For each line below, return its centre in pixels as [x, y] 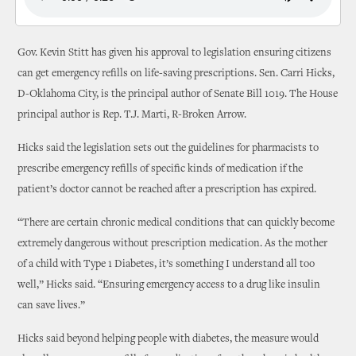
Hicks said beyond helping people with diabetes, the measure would [168, 339]
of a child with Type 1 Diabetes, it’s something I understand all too [166, 265]
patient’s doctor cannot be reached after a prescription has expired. [167, 190]
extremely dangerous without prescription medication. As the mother [173, 244]
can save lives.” [52, 306]
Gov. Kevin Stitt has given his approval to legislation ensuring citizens [175, 53]
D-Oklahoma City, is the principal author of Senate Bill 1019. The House [178, 95]
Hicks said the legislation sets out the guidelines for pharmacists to [168, 149]
